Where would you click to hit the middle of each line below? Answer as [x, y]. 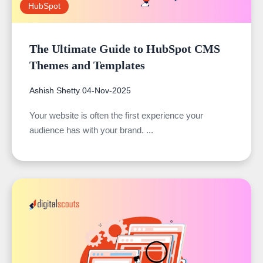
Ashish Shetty [55, 90]
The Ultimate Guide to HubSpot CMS [125, 48]
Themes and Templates [87, 65]
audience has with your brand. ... [91, 130]
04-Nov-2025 [107, 90]
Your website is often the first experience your [116, 115]
